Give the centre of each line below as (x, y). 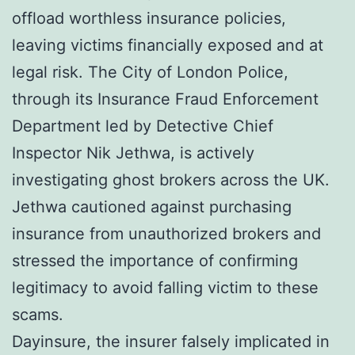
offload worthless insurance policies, (149, 18)
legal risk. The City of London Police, (150, 72)
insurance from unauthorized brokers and (166, 233)
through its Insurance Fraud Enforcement (165, 99)
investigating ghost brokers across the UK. (171, 179)
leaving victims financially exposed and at (168, 45)
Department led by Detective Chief (143, 126)
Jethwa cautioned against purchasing (152, 206)
